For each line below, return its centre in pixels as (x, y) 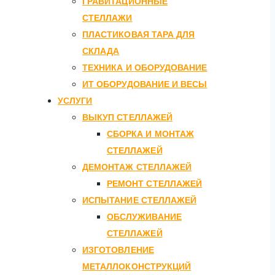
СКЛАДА (101, 51)
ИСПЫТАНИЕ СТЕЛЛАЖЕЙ (140, 200)
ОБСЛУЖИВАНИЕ (144, 216)
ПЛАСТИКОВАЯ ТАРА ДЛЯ (139, 34)
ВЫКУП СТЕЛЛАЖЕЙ (128, 117)
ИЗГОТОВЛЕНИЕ (118, 250)
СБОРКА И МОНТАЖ (151, 134)
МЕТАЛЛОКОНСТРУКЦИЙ (137, 266)
